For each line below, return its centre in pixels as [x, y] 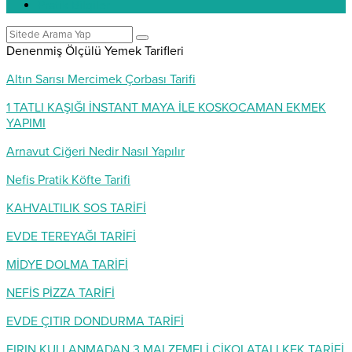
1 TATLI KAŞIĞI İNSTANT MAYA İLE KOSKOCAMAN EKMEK [166, 108]
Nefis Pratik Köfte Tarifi [68, 180]
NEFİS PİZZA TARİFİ [60, 293]
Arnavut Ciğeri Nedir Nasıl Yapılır [95, 152]
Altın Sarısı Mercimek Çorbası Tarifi [101, 79]
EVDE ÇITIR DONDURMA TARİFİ [95, 321]
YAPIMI [26, 123]
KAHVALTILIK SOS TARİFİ [76, 208]
